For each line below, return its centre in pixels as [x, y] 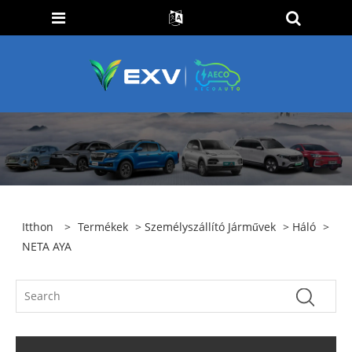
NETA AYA [47, 247]
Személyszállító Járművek [211, 227]
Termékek [103, 227]
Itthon [38, 227]
